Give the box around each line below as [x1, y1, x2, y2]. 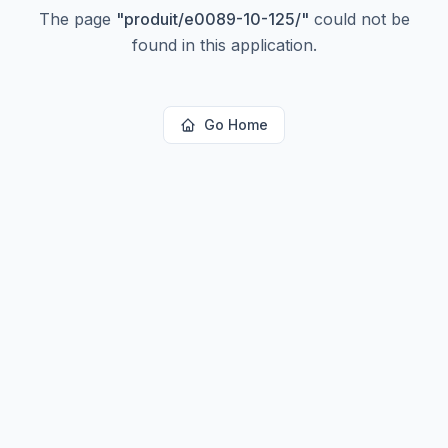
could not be [308, 9, 410, 29]
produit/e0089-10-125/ [123, 9, 301, 29]
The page [38, 9, 116, 29]
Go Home [204, 116, 268, 133]
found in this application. [131, 35, 317, 55]
